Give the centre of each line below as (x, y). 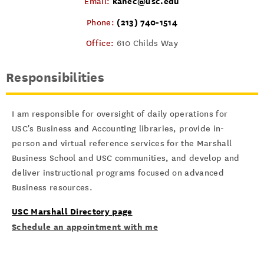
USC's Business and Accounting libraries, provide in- (118, 129)
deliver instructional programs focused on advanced (118, 173)
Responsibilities (55, 77)
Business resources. (52, 188)
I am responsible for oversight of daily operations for (120, 114)
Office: (101, 43)
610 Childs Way (147, 43)
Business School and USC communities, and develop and (126, 158)
